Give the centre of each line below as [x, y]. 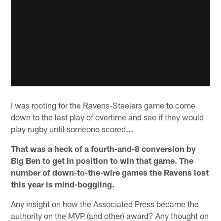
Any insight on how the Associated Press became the [105, 204]
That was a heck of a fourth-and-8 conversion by [104, 149]
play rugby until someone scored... [72, 129]
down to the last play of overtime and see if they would [108, 117]
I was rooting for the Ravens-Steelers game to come [103, 105]
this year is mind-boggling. [63, 184]
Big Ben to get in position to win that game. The [102, 161]
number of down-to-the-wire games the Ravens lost [110, 172]
